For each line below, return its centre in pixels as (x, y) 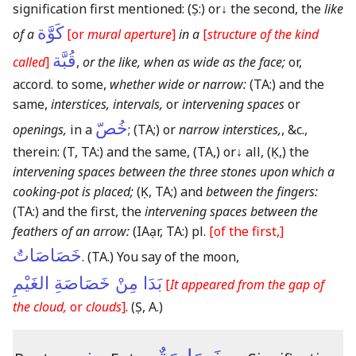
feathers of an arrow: (71, 231)
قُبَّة (64, 60)
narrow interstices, (230, 129)
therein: (38, 151)
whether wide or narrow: (178, 84)
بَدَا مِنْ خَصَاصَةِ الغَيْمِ (87, 283)
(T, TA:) (83, 151)
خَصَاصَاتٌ (47, 255)
